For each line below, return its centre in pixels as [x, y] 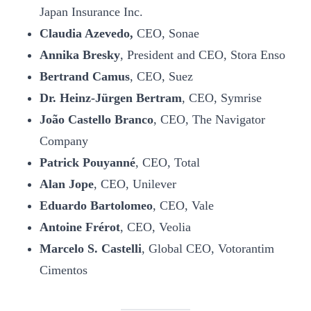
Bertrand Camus [85, 76]
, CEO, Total [168, 162]
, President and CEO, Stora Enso [203, 55]
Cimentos [64, 270]
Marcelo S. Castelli [91, 249]
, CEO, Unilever [135, 184]
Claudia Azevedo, [88, 33]
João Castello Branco [96, 119]
